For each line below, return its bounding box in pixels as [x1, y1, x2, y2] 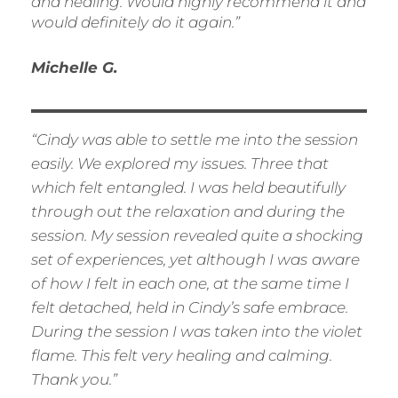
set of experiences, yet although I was [31, 251, 307, 269]
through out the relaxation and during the [31, 203, 345, 221]
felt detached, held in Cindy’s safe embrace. [31, 298, 348, 317]
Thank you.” [31, 370, 117, 389]
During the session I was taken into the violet [31, 322, 362, 341]
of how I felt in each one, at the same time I [31, 275, 349, 293]
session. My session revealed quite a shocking [31, 227, 367, 245]
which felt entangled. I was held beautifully [31, 179, 346, 197]
